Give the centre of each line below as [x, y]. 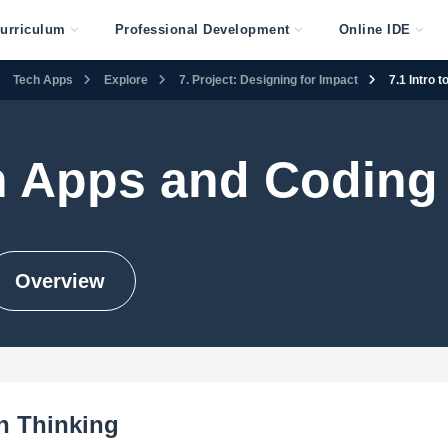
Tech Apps [43, 79]
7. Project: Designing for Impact [268, 79]
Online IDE [374, 29]
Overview [59, 281]
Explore [126, 79]
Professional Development [202, 29]
